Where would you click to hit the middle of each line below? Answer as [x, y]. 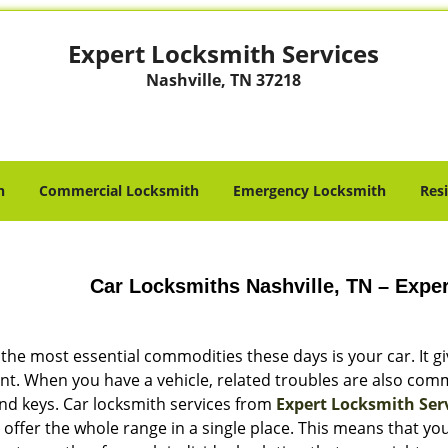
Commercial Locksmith [119, 190]
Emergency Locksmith [309, 190]
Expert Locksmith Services [224, 53]
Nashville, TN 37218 [224, 80]
